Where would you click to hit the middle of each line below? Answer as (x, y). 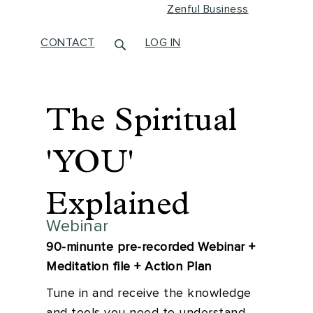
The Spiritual (142, 119)
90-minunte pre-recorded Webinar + (151, 247)
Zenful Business (208, 9)
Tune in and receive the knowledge (149, 293)
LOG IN (163, 43)
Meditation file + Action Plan (129, 267)
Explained (118, 203)
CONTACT (68, 43)
